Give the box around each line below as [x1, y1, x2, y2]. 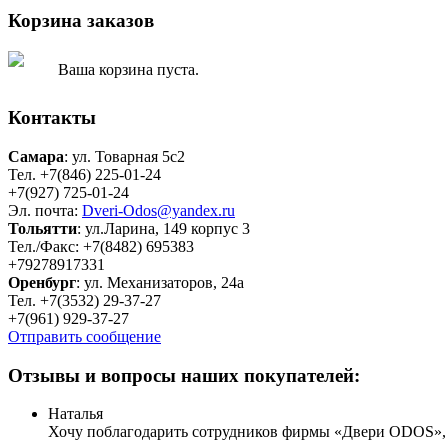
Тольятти [8, 219, 77, 237]
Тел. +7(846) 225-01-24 [8, 165, 161, 183]
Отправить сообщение [8, 327, 161, 345]
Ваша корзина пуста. [58, 60, 199, 78]
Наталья [48, 405, 103, 423]
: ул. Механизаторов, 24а [76, 273, 244, 291]
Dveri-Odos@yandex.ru [82, 201, 235, 219]
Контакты [8, 107, 96, 129]
